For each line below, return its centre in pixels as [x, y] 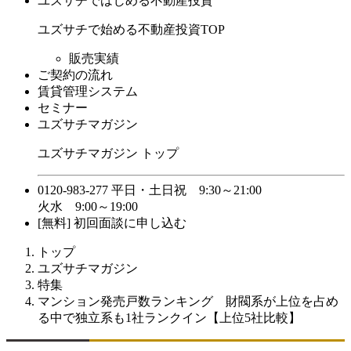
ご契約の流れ [75, 75]
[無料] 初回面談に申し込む [112, 223]
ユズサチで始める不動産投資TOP [131, 29]
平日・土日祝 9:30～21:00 [186, 190]
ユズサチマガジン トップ [108, 153]
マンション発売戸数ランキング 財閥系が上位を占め [188, 301]
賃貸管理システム [88, 91]
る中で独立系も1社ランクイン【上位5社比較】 [169, 318]
